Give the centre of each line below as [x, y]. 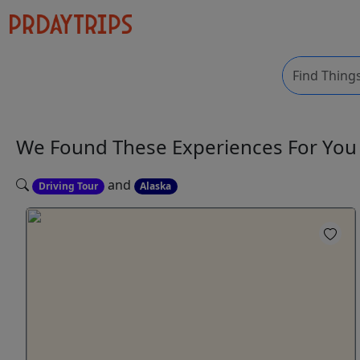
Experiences [230, 147]
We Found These [94, 147]
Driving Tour [68, 186]
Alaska [156, 186]
